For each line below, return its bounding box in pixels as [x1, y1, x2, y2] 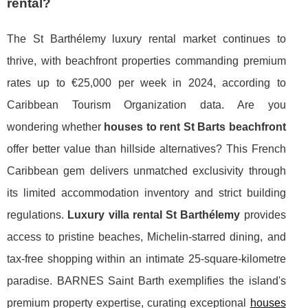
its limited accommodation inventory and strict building [7, 187, 286, 199]
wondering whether [7, 121, 104, 133]
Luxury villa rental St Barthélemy [67, 209, 241, 221]
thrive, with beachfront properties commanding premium [7, 55, 286, 67]
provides [240, 209, 286, 221]
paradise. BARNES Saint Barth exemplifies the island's [7, 275, 286, 287]
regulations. [7, 209, 68, 221]
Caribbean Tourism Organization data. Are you [7, 99, 286, 111]
